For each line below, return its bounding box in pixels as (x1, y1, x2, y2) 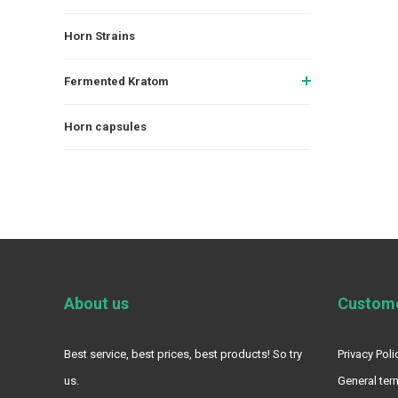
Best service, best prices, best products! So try (64, 346, 302, 361)
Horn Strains (64, 28, 135, 43)
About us (64, 293, 129, 313)
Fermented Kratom (64, 74, 169, 88)
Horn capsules (64, 119, 147, 133)
